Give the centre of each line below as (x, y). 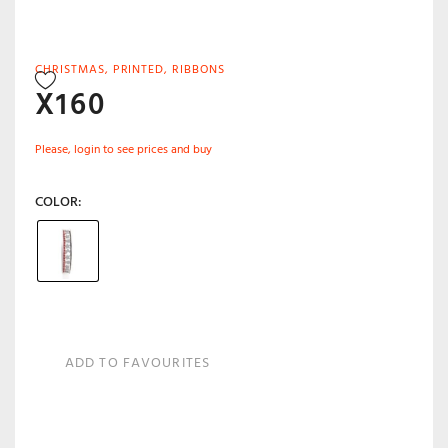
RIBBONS (198, 69)
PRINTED (138, 69)
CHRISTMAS (70, 69)
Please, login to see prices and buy (123, 149)
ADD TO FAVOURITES (138, 362)
